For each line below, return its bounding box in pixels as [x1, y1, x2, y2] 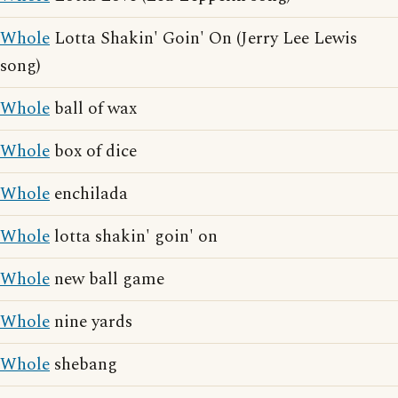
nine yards [50, 309, 132, 335]
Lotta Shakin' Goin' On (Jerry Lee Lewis [50, 26, 357, 52]
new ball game [50, 267, 164, 292]
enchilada [50, 181, 128, 207]
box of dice [50, 139, 137, 164]
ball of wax [50, 96, 137, 122]
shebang [50, 352, 117, 378]
